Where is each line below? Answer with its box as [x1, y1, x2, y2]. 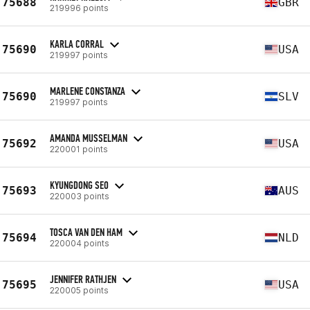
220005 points [50, 284, 109, 295]
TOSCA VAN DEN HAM [50, 225, 122, 239]
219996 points [50, 2, 109, 13]
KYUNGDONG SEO [50, 178, 109, 192]
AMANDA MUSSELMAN [50, 131, 127, 145]
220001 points [50, 143, 108, 154]
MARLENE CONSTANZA [50, 84, 125, 98]
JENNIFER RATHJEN [50, 272, 116, 286]
